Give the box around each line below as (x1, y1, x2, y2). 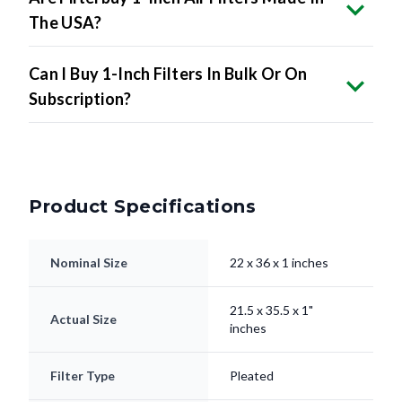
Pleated (230, 368, 274, 384)
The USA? (29, 13, 101, 33)
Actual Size (50, 311, 117, 328)
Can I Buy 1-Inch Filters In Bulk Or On (29, 64, 308, 84)
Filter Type (50, 368, 115, 384)
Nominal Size (50, 255, 127, 271)
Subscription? (29, 89, 132, 109)
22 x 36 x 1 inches (230, 255, 328, 271)
